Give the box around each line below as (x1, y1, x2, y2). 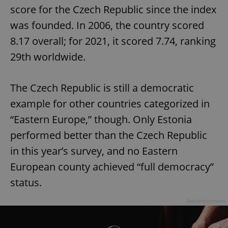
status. (10, 176, 42, 190)
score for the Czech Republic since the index (10, 3, 216, 17)
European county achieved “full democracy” (10, 160, 214, 174)
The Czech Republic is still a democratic (10, 81, 194, 95)
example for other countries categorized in (10, 97, 210, 111)
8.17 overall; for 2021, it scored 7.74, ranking (10, 34, 216, 48)
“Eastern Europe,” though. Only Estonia (10, 112, 192, 127)
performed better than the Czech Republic (10, 128, 207, 142)
